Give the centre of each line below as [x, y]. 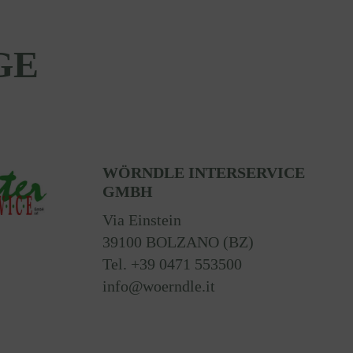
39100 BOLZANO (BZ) [178, 242]
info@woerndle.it [160, 286]
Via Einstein [141, 220]
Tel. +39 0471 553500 [172, 264]
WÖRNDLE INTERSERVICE [203, 173]
